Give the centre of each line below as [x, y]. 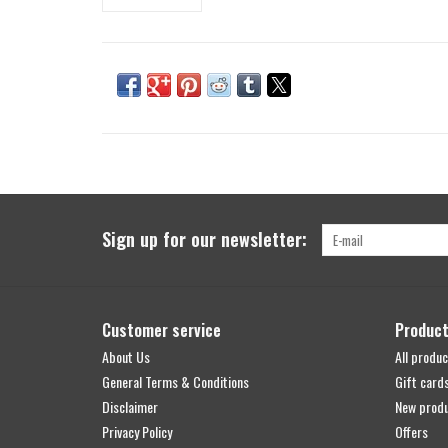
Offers [411, 431]
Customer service [161, 329]
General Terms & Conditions [175, 381]
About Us [126, 356]
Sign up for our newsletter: [204, 238]
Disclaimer [130, 406]
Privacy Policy [137, 431]
